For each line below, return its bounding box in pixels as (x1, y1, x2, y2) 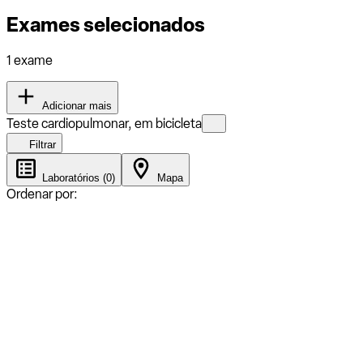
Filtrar (26, 138, 56, 151)
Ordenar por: (6, 186, 78, 202)
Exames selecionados (6, 12, 205, 36)
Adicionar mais (39, 99, 112, 112)
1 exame (6, 52, 53, 68)
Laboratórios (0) (39, 171, 115, 184)
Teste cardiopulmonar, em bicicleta (6, 115, 202, 131)
